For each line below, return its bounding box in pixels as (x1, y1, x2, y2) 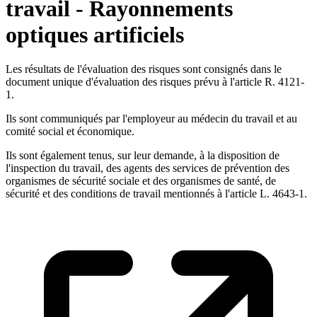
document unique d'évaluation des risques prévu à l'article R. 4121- (6, 76, 304, 88)
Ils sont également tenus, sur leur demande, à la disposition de (6, 149, 279, 162)
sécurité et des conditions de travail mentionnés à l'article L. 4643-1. (6, 188, 307, 200)
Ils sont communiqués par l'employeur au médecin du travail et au (6, 113, 297, 125)
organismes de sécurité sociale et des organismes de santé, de (6, 175, 276, 188)
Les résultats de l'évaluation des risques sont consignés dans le (6, 63, 282, 76)
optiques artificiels (6, 21, 184, 47)
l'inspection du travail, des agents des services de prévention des (6, 162, 289, 175)
